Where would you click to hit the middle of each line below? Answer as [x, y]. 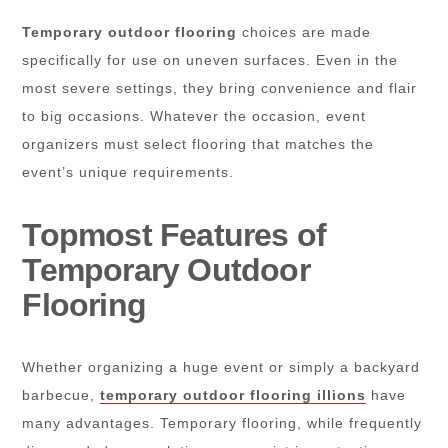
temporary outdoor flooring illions [233, 394]
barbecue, [61, 394]
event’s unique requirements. [128, 171]
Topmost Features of [174, 234]
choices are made [304, 31]
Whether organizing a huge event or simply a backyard [221, 366]
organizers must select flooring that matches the [198, 143]
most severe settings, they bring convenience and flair [220, 87]
